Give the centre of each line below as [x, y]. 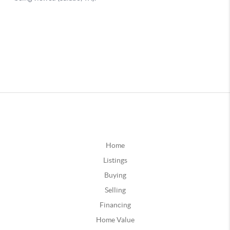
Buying [115, 175]
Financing [115, 205]
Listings [115, 160]
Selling [115, 190]
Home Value [115, 219]
